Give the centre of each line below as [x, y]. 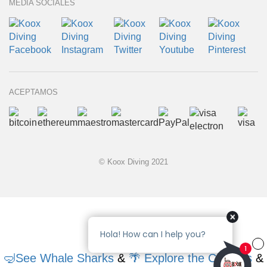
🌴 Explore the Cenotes [192, 258]
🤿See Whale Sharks [59, 258]
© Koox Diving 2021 [133, 162]
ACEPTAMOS [33, 92]
